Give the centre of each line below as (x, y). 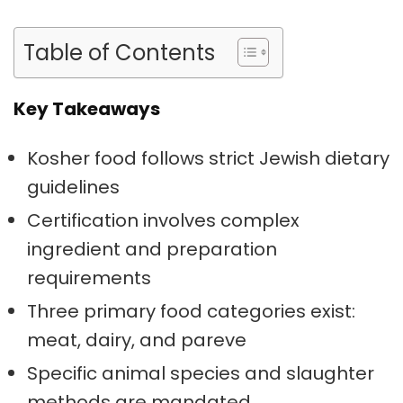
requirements (89, 278)
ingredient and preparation (152, 249)
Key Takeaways (87, 109)
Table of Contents (119, 52)
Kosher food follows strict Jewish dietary (208, 158)
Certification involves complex (163, 220)
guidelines (73, 187)
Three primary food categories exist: (191, 311)
